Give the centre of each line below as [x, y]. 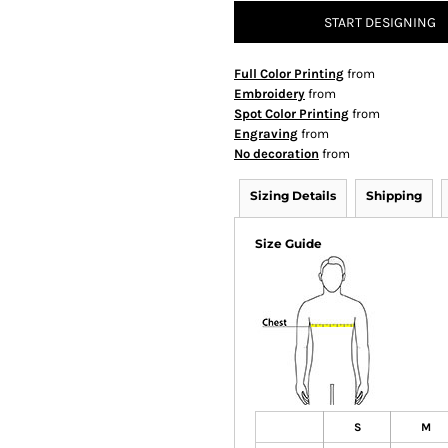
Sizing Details [293, 195]
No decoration [276, 153]
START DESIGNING [380, 23]
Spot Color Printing [291, 113]
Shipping [394, 195]
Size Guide [288, 243]
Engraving [266, 133]
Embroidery [269, 93]
